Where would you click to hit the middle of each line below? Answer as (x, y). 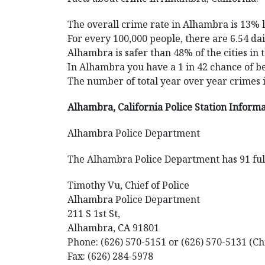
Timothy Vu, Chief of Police (128, 185)
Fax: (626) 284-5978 (110, 256)
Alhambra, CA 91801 (113, 228)
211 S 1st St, (94, 214)
